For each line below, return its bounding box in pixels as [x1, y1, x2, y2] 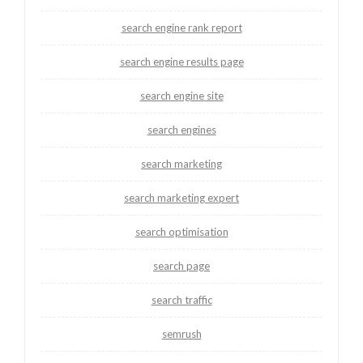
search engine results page [119, 55, 244, 69]
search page [153, 259, 210, 273]
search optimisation [135, 225, 228, 239]
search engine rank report [121, 21, 242, 35]
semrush [161, 327, 202, 341]
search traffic [151, 293, 212, 307]
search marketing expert [124, 191, 239, 205]
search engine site [139, 89, 224, 103]
